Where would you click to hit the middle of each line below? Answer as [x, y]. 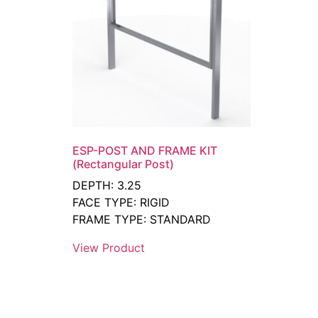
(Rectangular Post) [123, 164]
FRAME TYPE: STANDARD [142, 219]
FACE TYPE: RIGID [121, 202]
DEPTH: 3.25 [107, 185]
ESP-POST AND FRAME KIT [145, 150]
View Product [109, 247]
